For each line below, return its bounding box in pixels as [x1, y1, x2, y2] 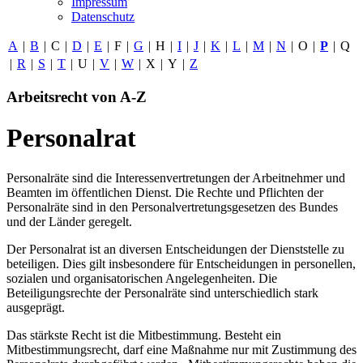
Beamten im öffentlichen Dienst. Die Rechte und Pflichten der [6, 185, 323, 199]
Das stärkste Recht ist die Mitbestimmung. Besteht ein [6, 327, 281, 342]
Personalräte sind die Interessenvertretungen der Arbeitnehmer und [6, 170, 345, 185]
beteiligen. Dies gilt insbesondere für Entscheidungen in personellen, [6, 256, 356, 271]
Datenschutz [71, 10, 135, 23]
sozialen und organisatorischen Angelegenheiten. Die [6, 271, 277, 285]
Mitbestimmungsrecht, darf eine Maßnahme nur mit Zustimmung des [6, 342, 357, 357]
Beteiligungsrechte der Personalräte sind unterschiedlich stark [6, 285, 318, 300]
